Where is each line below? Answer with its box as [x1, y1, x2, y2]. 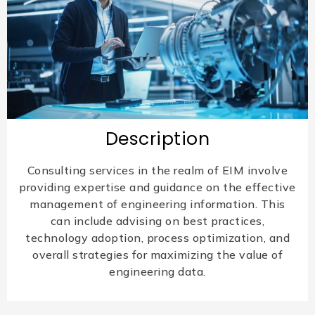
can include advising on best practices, [50, 213, 265, 228]
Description [105, 126, 210, 151]
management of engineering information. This [30, 196, 285, 211]
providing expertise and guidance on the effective [19, 179, 296, 194]
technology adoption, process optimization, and [25, 230, 290, 245]
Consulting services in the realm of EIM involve [27, 162, 288, 177]
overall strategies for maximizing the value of [32, 247, 283, 262]
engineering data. [109, 264, 206, 278]
